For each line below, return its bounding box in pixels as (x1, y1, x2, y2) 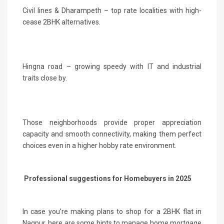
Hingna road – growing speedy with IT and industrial (22, 62, 201, 70)
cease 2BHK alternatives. (22, 17, 100, 26)
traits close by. (22, 73, 67, 82)
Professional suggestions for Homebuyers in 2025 (22, 174, 191, 182)
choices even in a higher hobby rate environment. (22, 141, 176, 149)
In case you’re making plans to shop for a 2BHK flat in (22, 207, 201, 215)
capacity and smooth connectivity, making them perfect (22, 129, 201, 138)
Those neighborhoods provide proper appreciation (22, 118, 201, 126)
